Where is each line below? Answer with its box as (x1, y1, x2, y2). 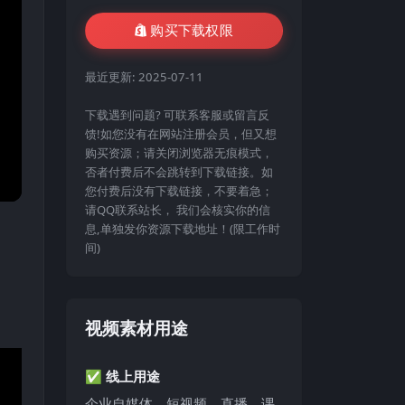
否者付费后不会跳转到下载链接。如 (85, 164, 273, 181)
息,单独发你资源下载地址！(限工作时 (85, 221, 280, 238)
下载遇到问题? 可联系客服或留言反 (85, 107, 269, 124)
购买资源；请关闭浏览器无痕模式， (85, 145, 273, 162)
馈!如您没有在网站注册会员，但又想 (85, 126, 277, 143)
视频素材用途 (85, 316, 188, 340)
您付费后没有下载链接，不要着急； (85, 183, 273, 200)
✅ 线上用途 (85, 367, 160, 386)
